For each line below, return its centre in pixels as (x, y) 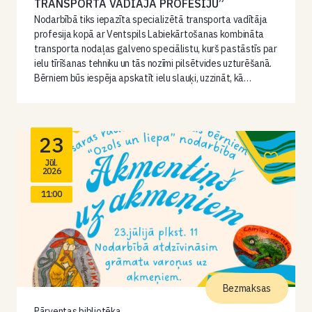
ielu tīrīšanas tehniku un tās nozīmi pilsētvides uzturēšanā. (153, 63)
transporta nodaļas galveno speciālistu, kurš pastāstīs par (156, 49)
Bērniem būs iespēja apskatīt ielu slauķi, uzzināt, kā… (143, 78)
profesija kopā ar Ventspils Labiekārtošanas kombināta (149, 34)
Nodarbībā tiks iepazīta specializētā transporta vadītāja (151, 19)
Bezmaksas (247, 288)
